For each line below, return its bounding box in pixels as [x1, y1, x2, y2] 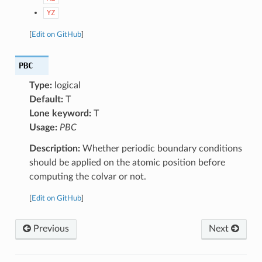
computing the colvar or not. [29, 171, 146, 181]
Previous [30, 223, 69, 233]
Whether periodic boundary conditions [80, 143, 242, 153]
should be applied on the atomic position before [29, 157, 225, 167]
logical [51, 80, 81, 90]
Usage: [29, 122, 57, 132]
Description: [29, 143, 80, 153]
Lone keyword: [29, 108, 91, 118]
